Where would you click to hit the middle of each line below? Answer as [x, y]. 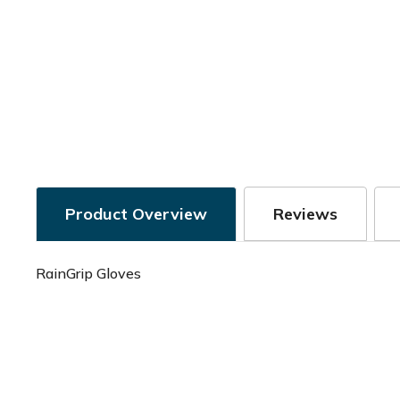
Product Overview [136, 214]
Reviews [305, 214]
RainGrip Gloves [88, 273]
